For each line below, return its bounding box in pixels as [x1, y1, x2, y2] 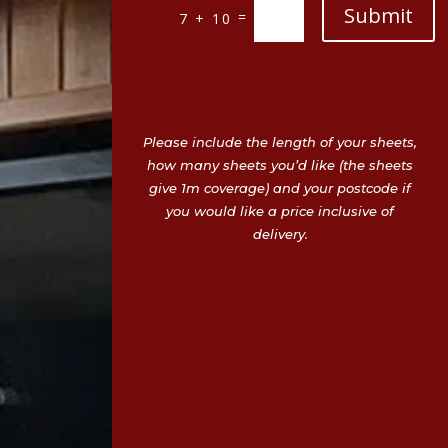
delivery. [252, 226, 308, 243]
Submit [343, 2, 413, 30]
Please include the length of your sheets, [143, 134, 417, 151]
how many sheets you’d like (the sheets [147, 157, 413, 174]
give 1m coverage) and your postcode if [149, 180, 411, 197]
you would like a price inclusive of [166, 203, 394, 220]
